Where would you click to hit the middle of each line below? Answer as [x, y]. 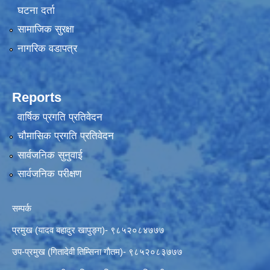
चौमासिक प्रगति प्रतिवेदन [65, 136]
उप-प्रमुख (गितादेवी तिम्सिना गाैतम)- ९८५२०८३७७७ [97, 252]
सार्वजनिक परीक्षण [49, 174]
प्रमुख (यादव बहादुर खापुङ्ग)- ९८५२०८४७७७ [88, 230]
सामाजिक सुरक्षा [46, 30]
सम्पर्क [22, 209]
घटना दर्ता [36, 10]
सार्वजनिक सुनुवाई [50, 155]
